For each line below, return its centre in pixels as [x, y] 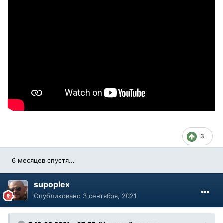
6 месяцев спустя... [43, 160]
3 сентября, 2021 [110, 195]
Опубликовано [58, 195]
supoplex [52, 184]
